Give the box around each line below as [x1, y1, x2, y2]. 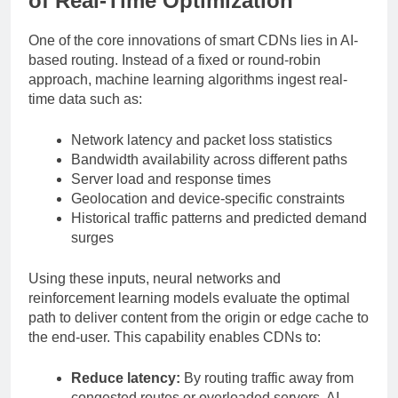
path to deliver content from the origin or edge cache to [28, 309, 369, 325]
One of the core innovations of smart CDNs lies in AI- [28, 32, 358, 48]
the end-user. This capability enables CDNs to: [28, 329, 321, 345]
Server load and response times [71, 171, 271, 187]
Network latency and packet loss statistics [71, 131, 332, 147]
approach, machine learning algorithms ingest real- [28, 71, 347, 87]
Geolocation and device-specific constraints [71, 190, 345, 206]
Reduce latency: [71, 370, 180, 386]
